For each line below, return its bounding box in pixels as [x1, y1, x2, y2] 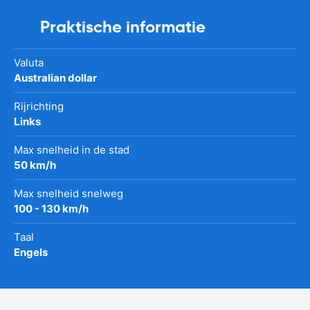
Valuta [14, 55, 44, 69]
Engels [14, 245, 48, 259]
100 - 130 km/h [14, 201, 89, 215]
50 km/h [14, 158, 56, 172]
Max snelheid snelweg [14, 186, 123, 200]
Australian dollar [14, 71, 97, 84]
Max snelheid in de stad [14, 143, 129, 156]
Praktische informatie [40, 16, 206, 37]
